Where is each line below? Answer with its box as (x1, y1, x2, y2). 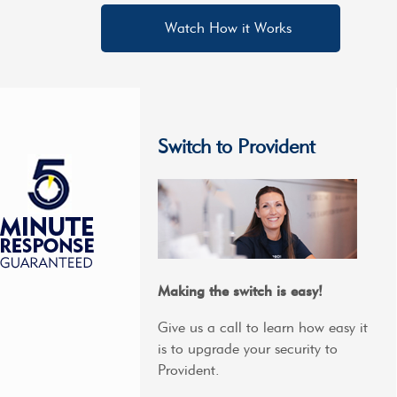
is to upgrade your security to (157, 340, 338, 358)
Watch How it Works (165, 19, 292, 37)
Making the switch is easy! (157, 282, 323, 300)
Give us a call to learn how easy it (157, 319, 368, 337)
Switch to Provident (157, 135, 315, 160)
